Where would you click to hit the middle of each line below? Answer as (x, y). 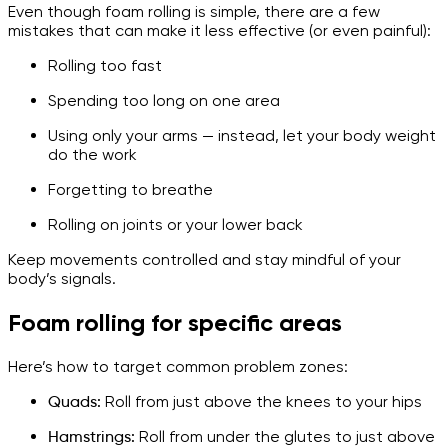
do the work (92, 155)
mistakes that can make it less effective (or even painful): (219, 31)
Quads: (74, 401)
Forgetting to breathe (130, 190)
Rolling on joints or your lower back (175, 225)
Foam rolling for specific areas (175, 322)
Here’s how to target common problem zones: (178, 366)
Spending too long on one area (164, 101)
